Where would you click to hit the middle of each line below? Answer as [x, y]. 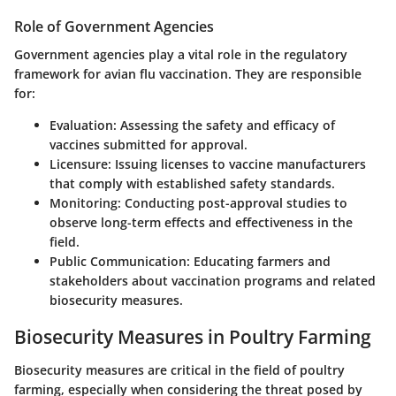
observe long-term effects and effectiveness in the [201, 222]
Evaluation [81, 125]
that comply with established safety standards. [192, 183]
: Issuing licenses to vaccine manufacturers [237, 164]
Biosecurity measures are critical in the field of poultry [179, 370]
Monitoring [84, 202]
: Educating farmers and [259, 261]
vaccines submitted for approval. [148, 144]
